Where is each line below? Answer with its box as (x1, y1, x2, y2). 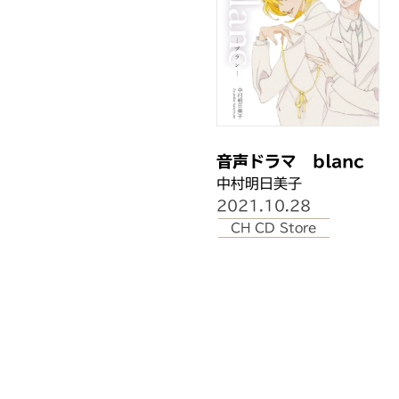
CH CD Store (231, 222, 318, 235)
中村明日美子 (216, 176, 303, 191)
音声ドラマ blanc (216, 153, 365, 170)
